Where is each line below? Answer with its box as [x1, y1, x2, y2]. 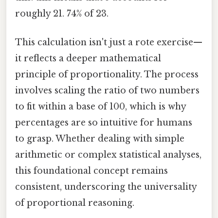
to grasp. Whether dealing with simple [15, 133, 184, 145]
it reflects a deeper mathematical [15, 53, 161, 64]
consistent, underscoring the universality [15, 182, 197, 193]
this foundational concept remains [15, 165, 168, 177]
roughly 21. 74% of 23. [15, 8, 109, 19]
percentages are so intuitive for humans [15, 117, 192, 128]
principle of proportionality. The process [15, 69, 199, 80]
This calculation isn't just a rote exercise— [15, 37, 202, 48]
